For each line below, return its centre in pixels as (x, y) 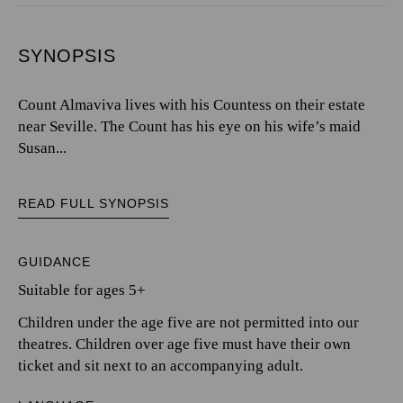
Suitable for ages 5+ (82, 290)
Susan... (42, 148)
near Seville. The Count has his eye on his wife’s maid (189, 126)
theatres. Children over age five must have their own (184, 344)
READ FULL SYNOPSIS (94, 203)
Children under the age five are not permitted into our (188, 322)
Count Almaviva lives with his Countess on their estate (192, 104)
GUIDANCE (54, 261)
